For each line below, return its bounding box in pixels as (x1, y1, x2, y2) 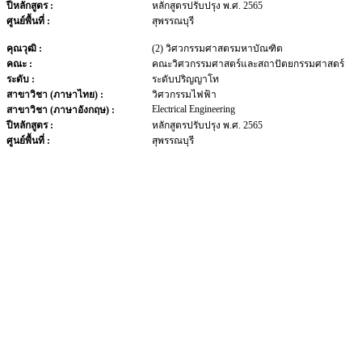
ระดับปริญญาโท (152, 74, 219, 85)
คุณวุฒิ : (6, 43, 42, 54)
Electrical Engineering (152, 103, 235, 115)
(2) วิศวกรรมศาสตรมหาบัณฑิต (152, 43, 283, 54)
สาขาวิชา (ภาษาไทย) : (6, 89, 103, 100)
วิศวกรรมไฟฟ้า (152, 89, 217, 100)
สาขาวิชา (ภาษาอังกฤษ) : (6, 104, 115, 116)
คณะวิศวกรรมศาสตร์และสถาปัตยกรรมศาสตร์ (152, 58, 344, 69)
